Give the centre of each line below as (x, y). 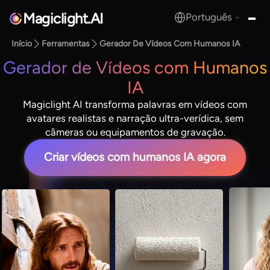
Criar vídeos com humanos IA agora (135, 157)
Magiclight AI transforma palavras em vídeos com (135, 104)
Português (209, 17)
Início (22, 44)
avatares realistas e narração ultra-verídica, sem (135, 118)
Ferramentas (66, 44)
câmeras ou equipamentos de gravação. (135, 132)
